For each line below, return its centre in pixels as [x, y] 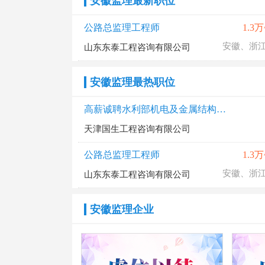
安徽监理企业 [122, 209]
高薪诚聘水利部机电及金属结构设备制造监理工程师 [221, 109]
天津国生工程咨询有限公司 [137, 129]
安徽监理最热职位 [132, 82]
